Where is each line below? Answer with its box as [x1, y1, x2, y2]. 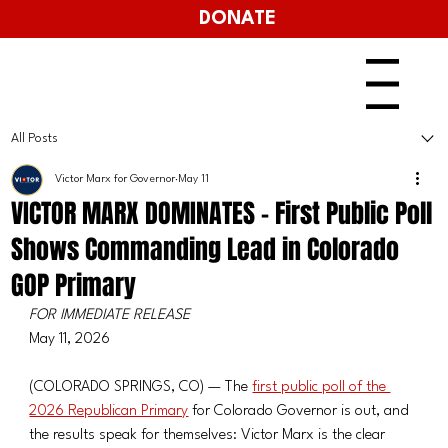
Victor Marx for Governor [55, 173, 176, 185]
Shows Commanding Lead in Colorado [11, 229, 400, 269]
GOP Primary [11, 265, 137, 305]
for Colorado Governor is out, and [188, 403, 414, 419]
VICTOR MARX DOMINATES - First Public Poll [11, 193, 433, 233]
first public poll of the [252, 379, 391, 395]
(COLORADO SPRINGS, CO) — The [29, 379, 253, 395]
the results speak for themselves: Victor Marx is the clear [29, 427, 390, 443]
